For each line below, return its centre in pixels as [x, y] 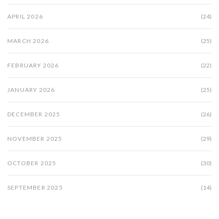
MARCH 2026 [28, 41]
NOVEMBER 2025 [35, 139]
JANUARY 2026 [31, 90]
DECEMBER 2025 [34, 114]
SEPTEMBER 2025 [35, 188]
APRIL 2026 [25, 17]
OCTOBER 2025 [32, 163]
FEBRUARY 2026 [33, 66]
